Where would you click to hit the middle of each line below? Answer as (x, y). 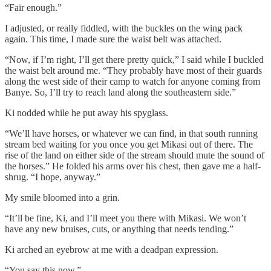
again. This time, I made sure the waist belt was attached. (113, 39)
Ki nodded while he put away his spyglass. (87, 113)
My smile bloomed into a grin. (62, 198)
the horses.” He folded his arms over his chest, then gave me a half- (133, 166)
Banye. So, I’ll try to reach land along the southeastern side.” (120, 93)
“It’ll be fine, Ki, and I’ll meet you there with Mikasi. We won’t (126, 218)
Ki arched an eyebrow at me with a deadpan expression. (112, 250)
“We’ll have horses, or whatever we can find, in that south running (131, 134)
